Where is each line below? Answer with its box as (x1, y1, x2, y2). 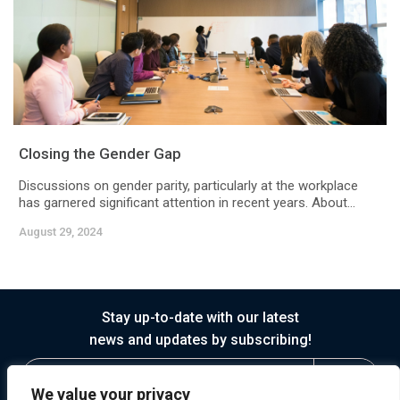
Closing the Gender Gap (19, 145, 181, 163)
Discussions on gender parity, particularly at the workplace (19, 178, 358, 195)
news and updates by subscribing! (88, 331, 312, 349)
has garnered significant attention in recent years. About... (19, 195, 355, 212)
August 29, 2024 (19, 225, 102, 239)
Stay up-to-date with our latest (101, 309, 299, 327)
